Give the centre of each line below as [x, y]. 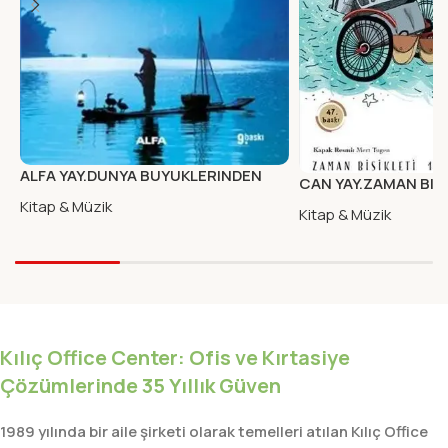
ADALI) [323, 205]
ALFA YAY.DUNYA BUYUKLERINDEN [141, 175]
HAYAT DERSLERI [80, 196]
